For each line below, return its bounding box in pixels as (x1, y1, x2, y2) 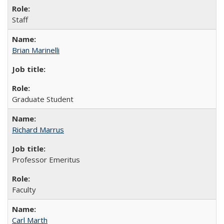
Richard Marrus (12, 124, 64, 134)
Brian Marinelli (12, 44, 59, 55)
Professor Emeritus (12, 154, 80, 164)
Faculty (12, 184, 36, 194)
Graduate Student (12, 93, 73, 104)
